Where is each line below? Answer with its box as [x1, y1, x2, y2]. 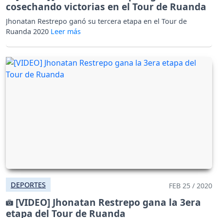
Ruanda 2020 [6, 27, 51, 36]
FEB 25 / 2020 [169, 181, 212, 191]
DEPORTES [11, 180, 46, 190]
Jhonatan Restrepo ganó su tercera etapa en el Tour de [6, 17, 187, 26]
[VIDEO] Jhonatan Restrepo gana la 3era [13, 196, 201, 209]
